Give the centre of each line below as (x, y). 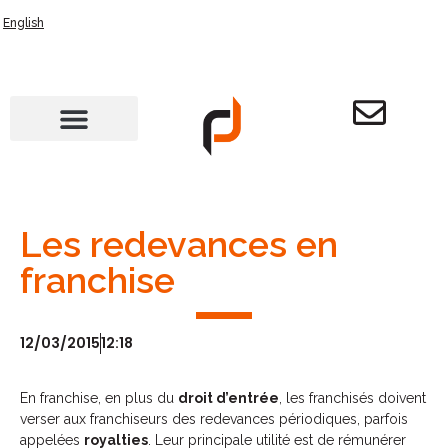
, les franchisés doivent (352, 398)
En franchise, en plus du (99, 398)
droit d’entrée (228, 398)
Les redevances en (179, 244)
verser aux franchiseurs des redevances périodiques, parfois (214, 419)
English (23, 23)
